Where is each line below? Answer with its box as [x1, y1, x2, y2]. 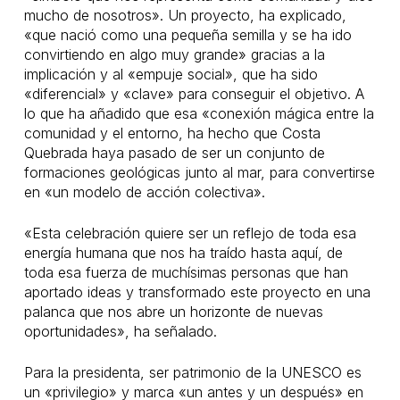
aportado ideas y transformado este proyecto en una [23, 283, 371, 301]
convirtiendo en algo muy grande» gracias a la [23, 46, 325, 63]
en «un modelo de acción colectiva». [23, 183, 265, 201]
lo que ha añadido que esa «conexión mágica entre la [23, 104, 374, 122]
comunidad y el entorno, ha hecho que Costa [23, 124, 321, 142]
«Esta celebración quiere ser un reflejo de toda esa [23, 224, 356, 242]
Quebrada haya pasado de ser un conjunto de [23, 144, 325, 162]
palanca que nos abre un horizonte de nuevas [23, 303, 323, 321]
